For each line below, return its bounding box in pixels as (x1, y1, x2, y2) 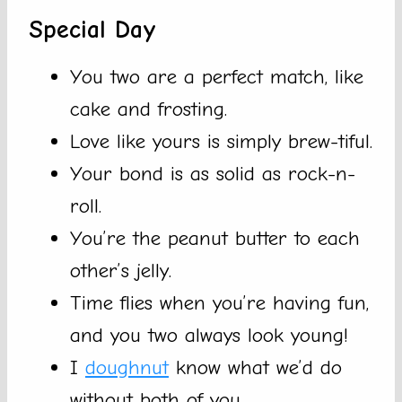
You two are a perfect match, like (70, 65, 363, 90)
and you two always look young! (70, 323, 348, 348)
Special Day (29, 15, 156, 45)
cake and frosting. (70, 97, 227, 122)
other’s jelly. (70, 258, 171, 284)
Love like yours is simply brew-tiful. (70, 129, 372, 154)
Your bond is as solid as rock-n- (70, 162, 355, 187)
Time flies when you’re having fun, (70, 291, 369, 316)
